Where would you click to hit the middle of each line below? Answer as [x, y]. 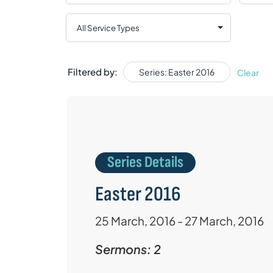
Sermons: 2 [128, 249]
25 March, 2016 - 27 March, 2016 [179, 221]
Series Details [145, 163]
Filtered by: [92, 72]
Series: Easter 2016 [176, 72]
